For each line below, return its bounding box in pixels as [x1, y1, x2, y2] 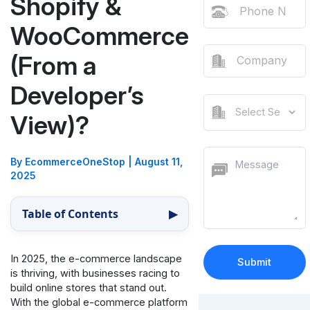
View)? [10, 109, 89, 140]
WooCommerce [10, 20, 189, 51]
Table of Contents [21, 206, 118, 222]
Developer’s [10, 80, 144, 111]
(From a [10, 50, 97, 81]
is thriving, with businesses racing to [10, 267, 180, 280]
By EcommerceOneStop [10, 156, 125, 168]
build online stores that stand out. [10, 282, 167, 295]
